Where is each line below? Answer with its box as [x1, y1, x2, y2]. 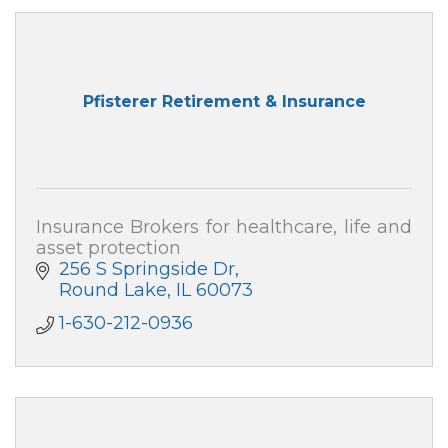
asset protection [36, 237, 181, 260]
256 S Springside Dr [58, 258, 235, 281]
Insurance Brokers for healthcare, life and [36, 216, 412, 239]
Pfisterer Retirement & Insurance [82, 91, 366, 111]
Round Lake [58, 279, 167, 302]
